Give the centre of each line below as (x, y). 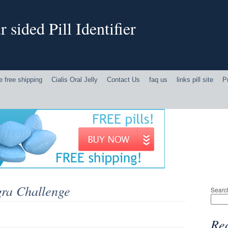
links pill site (195, 80)
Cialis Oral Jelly (75, 80)
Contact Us (123, 80)
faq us (158, 80)
